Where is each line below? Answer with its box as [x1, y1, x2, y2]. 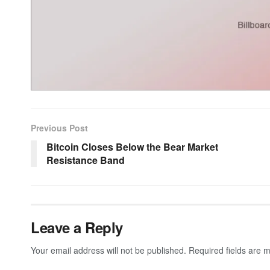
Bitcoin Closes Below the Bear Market [46, 139, 218, 154]
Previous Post [31, 121, 88, 134]
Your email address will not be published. [31, 243, 186, 256]
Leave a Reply [31, 216, 123, 237]
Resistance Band [46, 152, 125, 167]
